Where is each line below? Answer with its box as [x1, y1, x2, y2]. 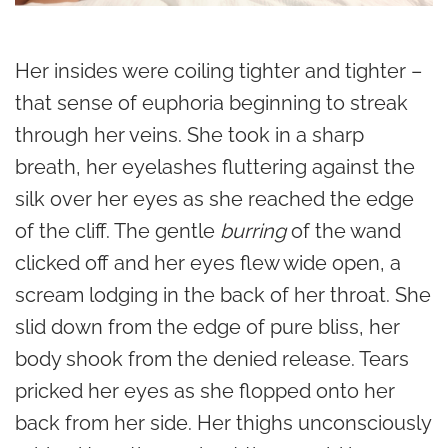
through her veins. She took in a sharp [15, 122, 364, 147]
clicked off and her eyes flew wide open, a [15, 250, 401, 275]
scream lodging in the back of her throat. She [15, 282, 431, 307]
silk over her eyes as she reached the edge [15, 186, 414, 211]
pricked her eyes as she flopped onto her [15, 378, 395, 403]
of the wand [291, 218, 401, 243]
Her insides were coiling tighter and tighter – [15, 58, 422, 83]
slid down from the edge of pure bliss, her [15, 314, 400, 339]
